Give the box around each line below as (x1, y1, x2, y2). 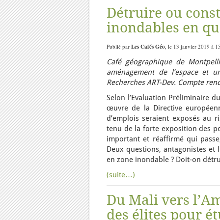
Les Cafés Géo (131, 43, 165, 51)
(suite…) (107, 170, 135, 179)
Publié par (107, 43, 131, 50)
